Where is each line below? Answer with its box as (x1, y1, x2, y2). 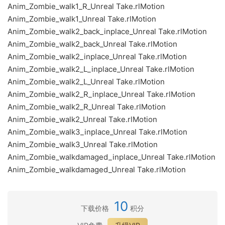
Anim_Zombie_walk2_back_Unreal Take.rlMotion (8, 39, 177, 49)
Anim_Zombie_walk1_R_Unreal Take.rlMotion (8, 2, 165, 11)
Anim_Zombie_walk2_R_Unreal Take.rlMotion (8, 102, 166, 111)
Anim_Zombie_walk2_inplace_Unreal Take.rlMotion (8, 52, 187, 61)
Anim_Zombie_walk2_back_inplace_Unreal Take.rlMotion (8, 27, 207, 36)
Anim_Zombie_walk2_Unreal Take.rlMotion (8, 115, 157, 124)
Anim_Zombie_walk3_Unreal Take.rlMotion (8, 140, 158, 149)
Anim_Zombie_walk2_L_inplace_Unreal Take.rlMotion (8, 64, 194, 74)
